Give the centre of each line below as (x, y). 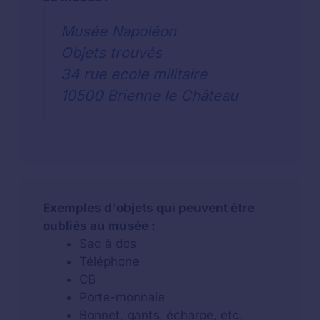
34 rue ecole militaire (134, 74)
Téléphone (109, 262)
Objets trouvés (111, 52)
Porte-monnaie (122, 297)
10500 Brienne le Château (149, 95)
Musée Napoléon (119, 31)
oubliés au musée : (99, 226)
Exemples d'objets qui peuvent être (149, 208)
